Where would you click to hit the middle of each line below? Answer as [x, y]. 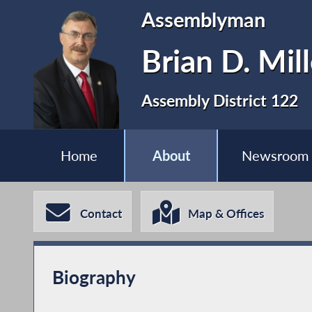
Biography [94, 277]
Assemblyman [204, 19]
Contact [101, 214]
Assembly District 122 [220, 100]
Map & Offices [226, 214]
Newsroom [275, 156]
